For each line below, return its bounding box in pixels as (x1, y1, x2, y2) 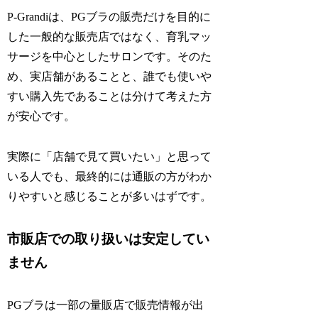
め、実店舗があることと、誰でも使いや (7, 70, 212, 82)
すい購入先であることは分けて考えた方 (7, 89, 212, 102)
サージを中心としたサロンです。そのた (7, 50, 212, 62)
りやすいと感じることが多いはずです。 (7, 190, 212, 202)
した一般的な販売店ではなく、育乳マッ (7, 30, 212, 43)
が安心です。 (7, 109, 76, 122)
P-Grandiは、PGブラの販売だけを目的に (7, 10, 212, 23)
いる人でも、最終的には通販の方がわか (7, 170, 212, 182)
